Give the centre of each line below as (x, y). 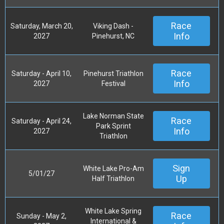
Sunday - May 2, (41, 216)
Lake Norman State (113, 116)
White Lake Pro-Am (113, 168)
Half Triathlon (113, 178)
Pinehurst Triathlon (113, 73)
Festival (113, 83)
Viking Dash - (113, 26)
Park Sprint (113, 126)
